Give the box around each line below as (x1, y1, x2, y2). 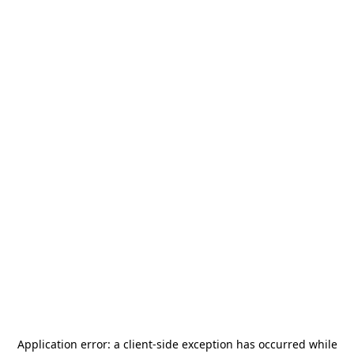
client (122, 337, 153, 352)
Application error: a (17, 337, 123, 352)
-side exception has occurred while (152, 337, 337, 352)
